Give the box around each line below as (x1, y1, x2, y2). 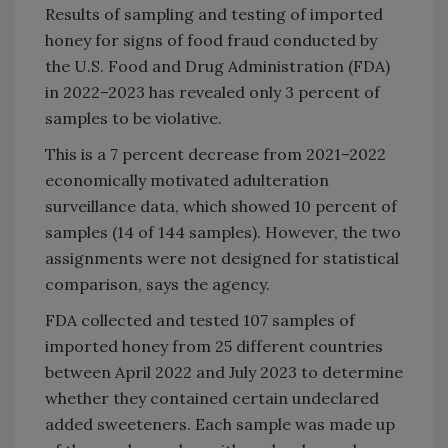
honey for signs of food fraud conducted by (45, 29, 377, 50)
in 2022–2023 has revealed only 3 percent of (45, 81, 380, 102)
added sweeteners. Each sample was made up (45, 413, 395, 434)
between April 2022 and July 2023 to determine (45, 361, 403, 382)
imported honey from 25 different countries (45, 335, 383, 356)
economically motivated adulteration (45, 169, 329, 190)
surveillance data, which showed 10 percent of (45, 195, 397, 216)
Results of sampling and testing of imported (45, 3, 383, 24)
